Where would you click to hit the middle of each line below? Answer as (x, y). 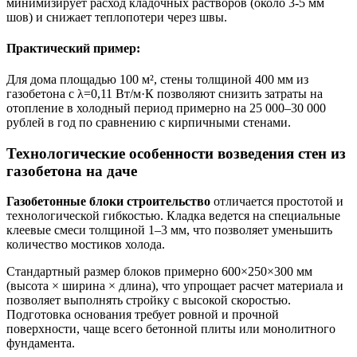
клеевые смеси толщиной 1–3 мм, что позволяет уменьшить (169, 230)
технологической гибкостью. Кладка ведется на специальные (173, 216)
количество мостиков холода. (86, 245)
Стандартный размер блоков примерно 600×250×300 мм (159, 272)
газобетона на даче (72, 171)
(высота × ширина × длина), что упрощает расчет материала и (175, 286)
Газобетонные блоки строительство (108, 202)
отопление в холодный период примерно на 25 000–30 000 (166, 108)
